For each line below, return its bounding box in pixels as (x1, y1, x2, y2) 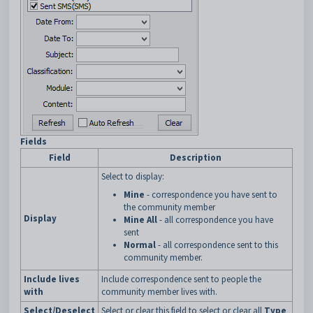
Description (169, 152, 221, 164)
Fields (20, 136, 47, 148)
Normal (124, 239, 156, 252)
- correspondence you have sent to (145, 189, 277, 201)
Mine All (124, 214, 157, 226)
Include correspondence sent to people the (101, 273, 261, 286)
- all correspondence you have (157, 214, 273, 226)
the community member (124, 201, 215, 214)
